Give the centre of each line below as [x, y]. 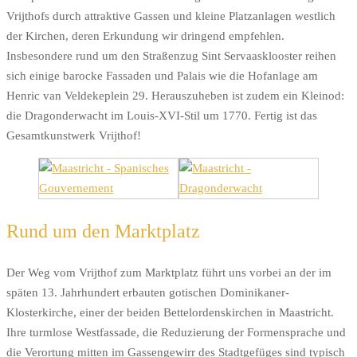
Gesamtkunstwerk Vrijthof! [74, 135]
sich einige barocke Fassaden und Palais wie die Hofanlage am [162, 75]
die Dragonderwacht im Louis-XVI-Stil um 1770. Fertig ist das [162, 115]
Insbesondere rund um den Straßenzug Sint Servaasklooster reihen [171, 55]
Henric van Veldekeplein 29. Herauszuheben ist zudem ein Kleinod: [175, 95]
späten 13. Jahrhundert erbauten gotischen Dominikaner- [148, 292]
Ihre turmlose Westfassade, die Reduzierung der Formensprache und [176, 332]
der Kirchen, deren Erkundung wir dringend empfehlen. [145, 35]
